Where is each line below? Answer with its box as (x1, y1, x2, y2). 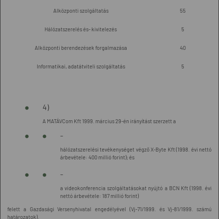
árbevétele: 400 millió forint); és (60, 154, 134, 160)
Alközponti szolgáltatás (53, 7, 109, 14)
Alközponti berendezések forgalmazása (34, 44, 127, 51)
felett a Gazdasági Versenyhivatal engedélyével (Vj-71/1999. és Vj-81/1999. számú (7, 206, 212, 212)
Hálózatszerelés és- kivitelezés (44, 26, 117, 32)
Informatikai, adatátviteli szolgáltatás (36, 63, 125, 69)
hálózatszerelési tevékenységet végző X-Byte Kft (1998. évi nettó (60, 146, 212, 153)
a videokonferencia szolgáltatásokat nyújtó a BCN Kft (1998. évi (60, 185, 212, 191)
